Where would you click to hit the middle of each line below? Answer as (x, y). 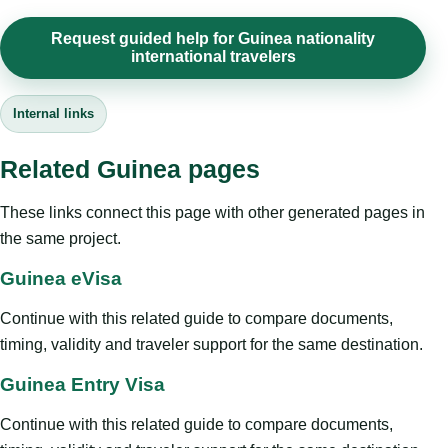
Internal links (53, 114)
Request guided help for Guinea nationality (213, 39)
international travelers (213, 57)
